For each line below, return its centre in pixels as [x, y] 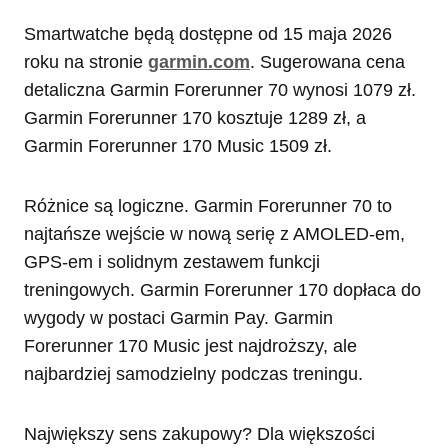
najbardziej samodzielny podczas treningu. [193, 373]
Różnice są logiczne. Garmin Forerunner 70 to [208, 205]
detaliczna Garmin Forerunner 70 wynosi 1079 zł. [220, 89]
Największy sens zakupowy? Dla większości [199, 433]
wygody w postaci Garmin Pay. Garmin [178, 317]
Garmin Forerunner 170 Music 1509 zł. [178, 145]
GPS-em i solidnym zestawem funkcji [172, 261]
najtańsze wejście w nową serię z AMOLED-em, [214, 233]
